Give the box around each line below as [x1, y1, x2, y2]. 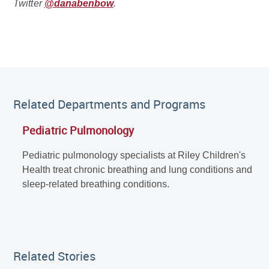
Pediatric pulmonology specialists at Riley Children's [22, 150, 246, 161]
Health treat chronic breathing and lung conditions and [22, 165, 253, 175]
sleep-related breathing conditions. [22, 179, 170, 190]
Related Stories [13, 247, 96, 264]
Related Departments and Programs [13, 96, 206, 113]
